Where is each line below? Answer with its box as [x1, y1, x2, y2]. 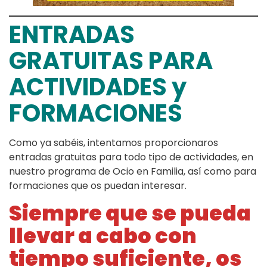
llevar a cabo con [9, 221, 197, 251]
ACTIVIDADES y [9, 70, 187, 104]
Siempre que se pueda [9, 198, 251, 228]
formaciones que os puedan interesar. [9, 179, 187, 193]
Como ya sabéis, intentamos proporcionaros [9, 136, 218, 150]
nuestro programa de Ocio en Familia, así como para [9, 164, 256, 179]
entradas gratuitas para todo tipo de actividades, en [9, 150, 253, 164]
